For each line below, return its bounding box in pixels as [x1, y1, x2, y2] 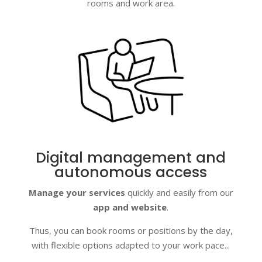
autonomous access [54, 162, 208, 183]
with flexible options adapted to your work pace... [32, 239, 230, 251]
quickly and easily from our [125, 187, 233, 199]
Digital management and [36, 147, 226, 168]
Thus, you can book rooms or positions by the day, [29, 225, 233, 237]
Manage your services [28, 187, 125, 199]
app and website [93, 201, 167, 213]
